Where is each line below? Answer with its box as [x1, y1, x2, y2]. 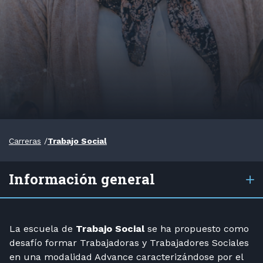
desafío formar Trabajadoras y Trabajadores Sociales [9, 237, 249, 248]
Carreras [9, 136, 41, 146]
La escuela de [9, 223, 76, 234]
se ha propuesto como [144, 223, 249, 234]
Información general [9, 170, 155, 188]
